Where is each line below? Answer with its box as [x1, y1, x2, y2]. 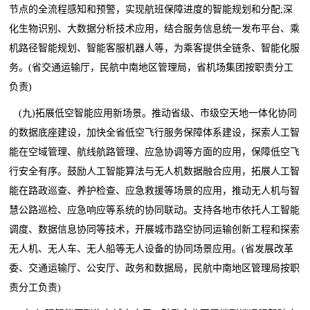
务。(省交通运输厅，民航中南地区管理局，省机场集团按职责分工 [9, 62, 294, 73]
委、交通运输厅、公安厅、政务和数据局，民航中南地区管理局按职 [9, 262, 300, 273]
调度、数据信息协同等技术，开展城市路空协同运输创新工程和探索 [9, 224, 300, 235]
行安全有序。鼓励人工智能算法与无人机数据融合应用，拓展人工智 [9, 165, 300, 176]
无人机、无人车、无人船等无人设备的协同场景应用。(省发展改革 [9, 243, 294, 254]
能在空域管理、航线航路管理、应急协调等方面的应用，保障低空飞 [9, 146, 300, 157]
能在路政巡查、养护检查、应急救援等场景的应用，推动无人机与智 [9, 185, 300, 196]
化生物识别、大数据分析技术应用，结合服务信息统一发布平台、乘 [9, 23, 300, 34]
